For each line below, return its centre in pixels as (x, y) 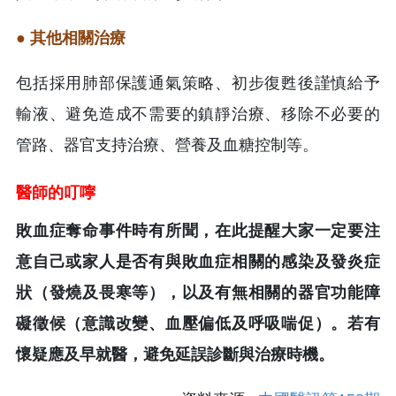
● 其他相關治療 (71, 38)
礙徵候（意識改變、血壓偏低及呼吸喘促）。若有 (198, 323)
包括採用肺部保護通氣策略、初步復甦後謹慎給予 (198, 83)
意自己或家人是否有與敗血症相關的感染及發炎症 (198, 261)
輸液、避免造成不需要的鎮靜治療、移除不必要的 (198, 114)
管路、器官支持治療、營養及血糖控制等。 (167, 145)
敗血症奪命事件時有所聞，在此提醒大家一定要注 (198, 230)
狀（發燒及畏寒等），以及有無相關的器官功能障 (198, 292)
